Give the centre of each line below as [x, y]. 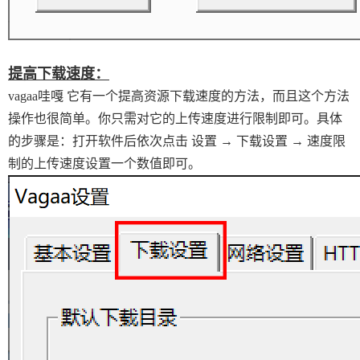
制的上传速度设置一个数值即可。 [104, 164]
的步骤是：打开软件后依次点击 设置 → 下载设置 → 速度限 [177, 141]
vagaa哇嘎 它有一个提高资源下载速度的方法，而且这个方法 [179, 96]
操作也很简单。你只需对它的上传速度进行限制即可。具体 [175, 119]
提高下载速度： [59, 74]
